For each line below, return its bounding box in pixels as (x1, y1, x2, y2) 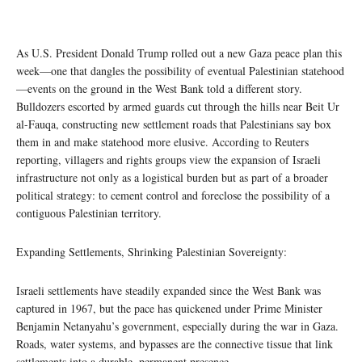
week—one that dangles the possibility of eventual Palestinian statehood (16, 62, 344, 78)
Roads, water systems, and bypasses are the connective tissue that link (16, 335, 333, 351)
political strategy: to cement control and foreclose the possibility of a (16, 187, 330, 203)
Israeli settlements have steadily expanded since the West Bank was (16, 282, 321, 298)
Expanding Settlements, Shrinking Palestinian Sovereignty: (16, 243, 287, 259)
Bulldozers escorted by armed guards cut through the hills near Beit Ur (16, 98, 339, 114)
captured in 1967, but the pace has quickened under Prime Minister (16, 300, 322, 316)
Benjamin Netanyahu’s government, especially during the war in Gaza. (16, 318, 339, 334)
